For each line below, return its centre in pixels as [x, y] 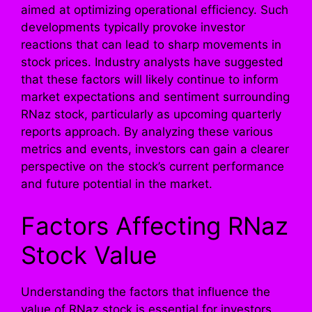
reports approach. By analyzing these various [147, 132]
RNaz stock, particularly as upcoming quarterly [151, 115]
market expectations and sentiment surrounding [155, 97]
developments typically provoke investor [133, 28]
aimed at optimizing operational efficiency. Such [155, 10]
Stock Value [89, 255]
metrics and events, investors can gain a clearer [155, 149]
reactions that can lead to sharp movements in [151, 45]
